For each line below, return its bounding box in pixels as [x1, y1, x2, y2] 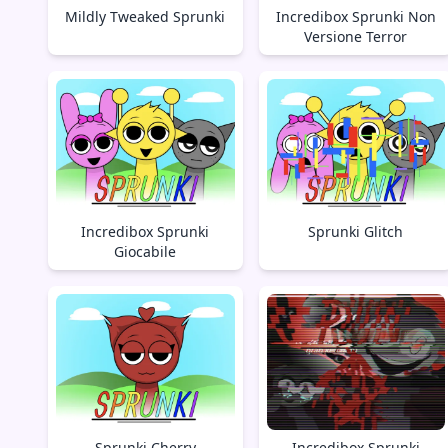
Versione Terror [304, 26, 408, 46]
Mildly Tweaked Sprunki [65, 6, 226, 26]
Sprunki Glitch [308, 222, 404, 242]
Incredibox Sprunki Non [275, 6, 436, 26]
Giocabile [114, 242, 177, 262]
